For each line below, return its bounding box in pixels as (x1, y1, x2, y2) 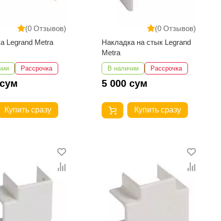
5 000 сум (102, 78, 148, 89)
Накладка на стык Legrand (102, 38, 191, 47)
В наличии (108, 65, 139, 73)
